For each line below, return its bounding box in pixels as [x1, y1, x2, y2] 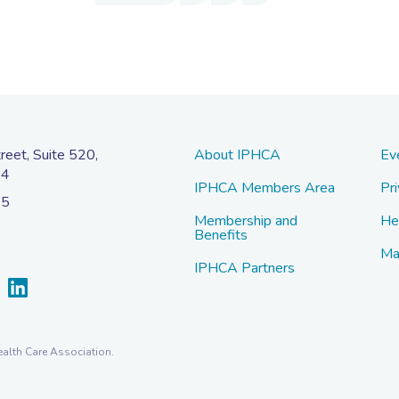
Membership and [193, 211, 297, 232]
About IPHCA [193, 145, 281, 166]
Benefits [193, 225, 248, 246]
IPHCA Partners [193, 258, 295, 279]
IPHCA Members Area [193, 178, 335, 199]
